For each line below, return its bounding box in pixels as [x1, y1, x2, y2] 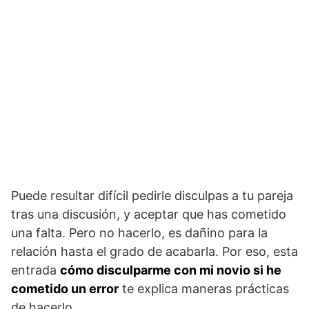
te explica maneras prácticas [119, 281, 289, 297]
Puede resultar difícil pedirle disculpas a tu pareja [11, 188, 293, 203]
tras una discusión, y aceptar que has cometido [11, 207, 286, 222]
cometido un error [11, 281, 119, 297]
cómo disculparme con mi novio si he [60, 263, 281, 278]
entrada [11, 263, 60, 278]
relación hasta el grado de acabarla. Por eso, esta [11, 244, 298, 259]
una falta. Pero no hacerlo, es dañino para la [11, 226, 268, 241]
